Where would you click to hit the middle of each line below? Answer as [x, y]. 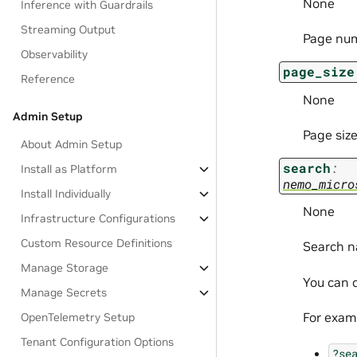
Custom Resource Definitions [97, 243]
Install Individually [66, 194]
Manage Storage [65, 268]
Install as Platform [69, 169]
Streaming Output [69, 29]
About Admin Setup [72, 144]
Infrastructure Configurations [98, 218]
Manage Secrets [64, 292]
